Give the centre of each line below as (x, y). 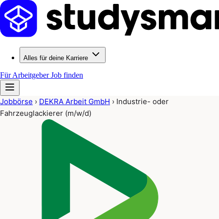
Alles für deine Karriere (56, 58)
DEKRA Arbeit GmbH (75, 101)
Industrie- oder (142, 101)
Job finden (67, 75)
